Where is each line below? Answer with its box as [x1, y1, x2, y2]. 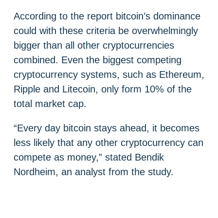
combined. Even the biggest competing [14, 54, 182, 65]
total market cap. [14, 98, 87, 109]
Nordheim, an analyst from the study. [14, 166, 174, 177]
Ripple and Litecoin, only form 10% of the [14, 83, 192, 94]
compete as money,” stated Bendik [14, 151, 164, 163]
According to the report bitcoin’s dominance [14, 10, 200, 21]
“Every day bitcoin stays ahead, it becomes [14, 122, 200, 133]
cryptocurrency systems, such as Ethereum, [14, 69, 204, 80]
